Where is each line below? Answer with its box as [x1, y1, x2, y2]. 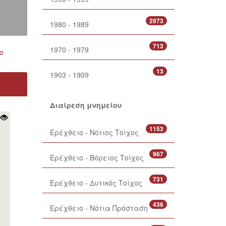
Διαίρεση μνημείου [49, 100, 122, 110]
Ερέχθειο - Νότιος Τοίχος [49, 127, 139, 137]
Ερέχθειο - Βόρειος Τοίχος [49, 152, 144, 162]
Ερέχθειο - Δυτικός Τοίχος [49, 178, 142, 188]
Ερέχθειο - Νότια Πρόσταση [49, 203, 148, 213]
